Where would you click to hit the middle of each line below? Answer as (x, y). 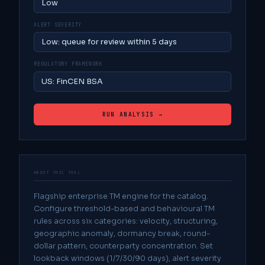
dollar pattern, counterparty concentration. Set (123, 246)
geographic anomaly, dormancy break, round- (122, 233)
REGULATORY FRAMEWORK (68, 64)
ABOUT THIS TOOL (57, 172)
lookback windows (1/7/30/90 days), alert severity (127, 258)
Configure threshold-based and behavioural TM (124, 209)
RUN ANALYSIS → (132, 114)
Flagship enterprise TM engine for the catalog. (121, 196)
